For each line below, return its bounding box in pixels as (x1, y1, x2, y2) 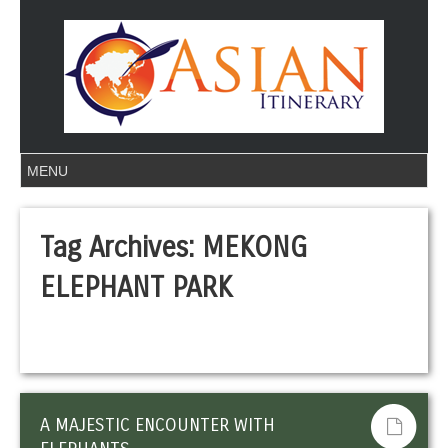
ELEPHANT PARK (40, 271, 233, 305)
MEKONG (202, 231, 307, 265)
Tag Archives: (40, 231, 202, 265)
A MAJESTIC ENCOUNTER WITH (40, 414, 275, 436)
